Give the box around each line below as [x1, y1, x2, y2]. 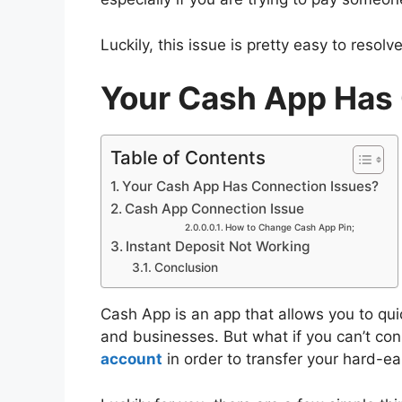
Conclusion [153, 260, 222, 275]
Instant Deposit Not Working [126, 238, 310, 256]
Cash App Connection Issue [125, 200, 305, 218]
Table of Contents [110, 146, 266, 170]
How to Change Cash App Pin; [225, 222, 355, 233]
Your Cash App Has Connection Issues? [122, 178, 380, 196]
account [100, 350, 162, 369]
